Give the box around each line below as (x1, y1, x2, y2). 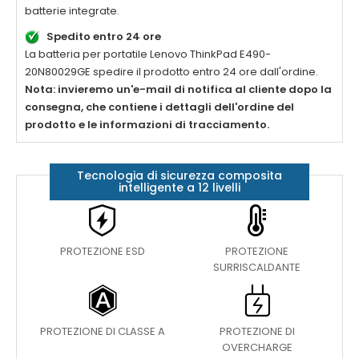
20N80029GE (25, 64, 91, 80)
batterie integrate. (25, 3, 119, 19)
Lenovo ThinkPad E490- (150, 46, 271, 63)
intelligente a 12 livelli (118, 179, 240, 196)
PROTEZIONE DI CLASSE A (39, 324, 165, 340)
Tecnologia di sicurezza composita (76, 167, 282, 184)
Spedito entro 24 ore (46, 29, 161, 45)
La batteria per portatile (25, 46, 150, 63)
